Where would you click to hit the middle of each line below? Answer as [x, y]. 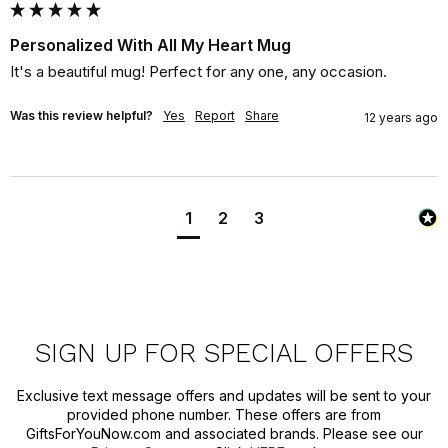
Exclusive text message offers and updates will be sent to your [224, 395]
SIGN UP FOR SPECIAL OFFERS [224, 352]
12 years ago [401, 117]
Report [214, 115]
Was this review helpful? [81, 115]
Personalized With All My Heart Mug [150, 44]
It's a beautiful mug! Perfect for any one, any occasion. [198, 71]
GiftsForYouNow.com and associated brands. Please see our [224, 433]
